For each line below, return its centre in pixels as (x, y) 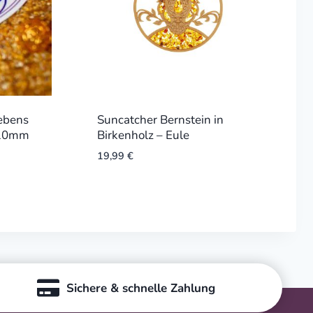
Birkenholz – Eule (143, 135)
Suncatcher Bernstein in (160, 119)
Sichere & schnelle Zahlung (141, 288)
